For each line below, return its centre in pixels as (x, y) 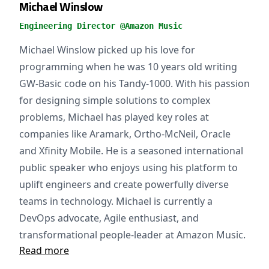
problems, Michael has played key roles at (114, 117)
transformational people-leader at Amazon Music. (132, 235)
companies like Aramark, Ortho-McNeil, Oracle (125, 134)
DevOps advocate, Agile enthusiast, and (109, 218)
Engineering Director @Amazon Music (101, 26)
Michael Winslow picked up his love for (107, 50)
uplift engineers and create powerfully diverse (124, 184)
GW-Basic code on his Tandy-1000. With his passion (134, 83)
